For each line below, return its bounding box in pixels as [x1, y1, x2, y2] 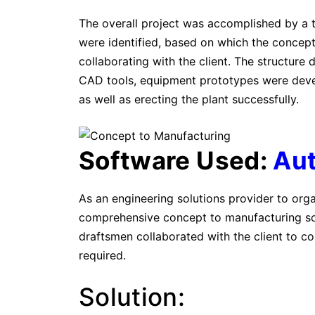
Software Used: [79, 146, 274, 176]
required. [79, 248, 126, 263]
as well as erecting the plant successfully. [79, 92, 299, 106]
